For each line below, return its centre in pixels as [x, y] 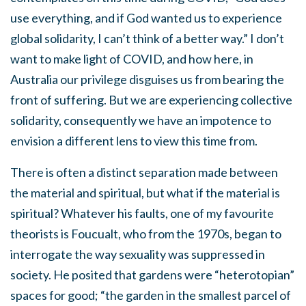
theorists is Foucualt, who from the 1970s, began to [146, 234]
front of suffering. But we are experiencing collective [151, 100]
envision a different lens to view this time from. [135, 141]
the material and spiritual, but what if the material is [145, 193]
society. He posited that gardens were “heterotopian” [152, 275]
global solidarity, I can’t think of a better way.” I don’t [147, 39]
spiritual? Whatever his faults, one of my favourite [142, 213]
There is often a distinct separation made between [144, 172]
